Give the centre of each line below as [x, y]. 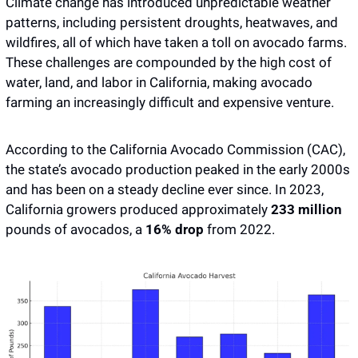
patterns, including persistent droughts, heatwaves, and [172, 23]
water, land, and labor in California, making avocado [159, 83]
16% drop [173, 230]
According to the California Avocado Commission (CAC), [175, 150]
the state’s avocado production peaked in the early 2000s [178, 170]
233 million [305, 210]
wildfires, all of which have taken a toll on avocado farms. [176, 43]
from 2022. [241, 230]
